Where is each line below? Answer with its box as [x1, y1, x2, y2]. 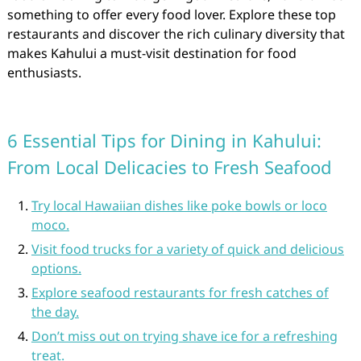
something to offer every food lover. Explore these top [6, 6, 336, 23]
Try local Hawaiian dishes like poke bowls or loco [31, 197, 327, 214]
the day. [31, 303, 79, 321]
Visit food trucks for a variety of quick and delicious [31, 240, 344, 258]
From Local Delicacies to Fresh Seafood [6, 155, 332, 179]
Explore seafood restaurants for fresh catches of [31, 284, 329, 301]
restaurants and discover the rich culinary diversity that [6, 25, 345, 43]
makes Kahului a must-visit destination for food [6, 44, 297, 62]
